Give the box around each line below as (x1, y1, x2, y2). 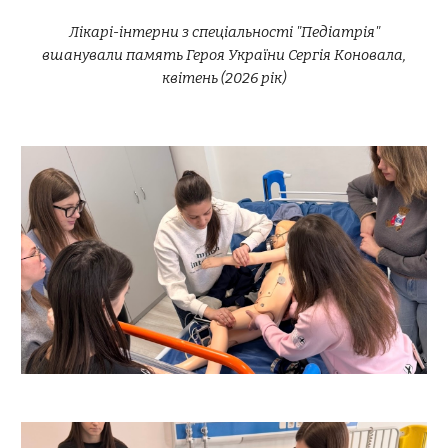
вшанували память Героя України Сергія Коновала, (42, 46, 406, 64)
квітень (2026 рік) (162, 69, 286, 87)
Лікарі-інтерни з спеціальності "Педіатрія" (68, 23, 380, 41)
